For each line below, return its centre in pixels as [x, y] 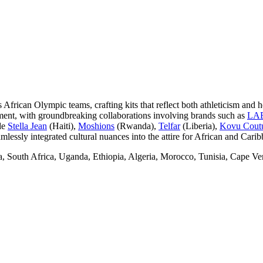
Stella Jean [27, 126]
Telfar [169, 126]
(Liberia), [200, 126]
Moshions [96, 126]
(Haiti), [63, 126]
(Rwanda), [136, 126]
